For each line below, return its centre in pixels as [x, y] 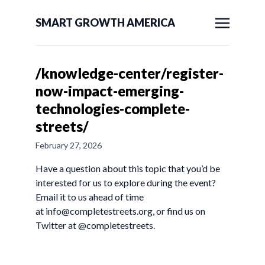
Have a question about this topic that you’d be [128, 168]
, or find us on [179, 211]
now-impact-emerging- [110, 91]
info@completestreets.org [99, 211]
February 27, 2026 [69, 145]
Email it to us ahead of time [90, 197]
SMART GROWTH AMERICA [105, 22]
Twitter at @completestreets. [95, 225]
